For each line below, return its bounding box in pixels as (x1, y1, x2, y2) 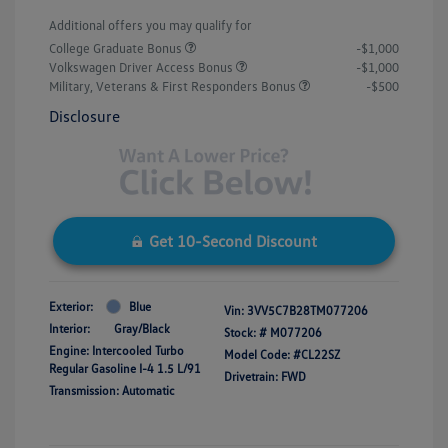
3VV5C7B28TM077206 (247, 302, 368, 318)
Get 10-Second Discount (148, 230, 317, 251)
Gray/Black (114, 320, 170, 336)
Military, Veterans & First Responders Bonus (49, 78, 299, 95)
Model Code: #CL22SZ (224, 346, 340, 362)
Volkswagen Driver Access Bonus (49, 59, 236, 76)
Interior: (49, 320, 90, 336)
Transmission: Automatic (49, 382, 175, 398)
